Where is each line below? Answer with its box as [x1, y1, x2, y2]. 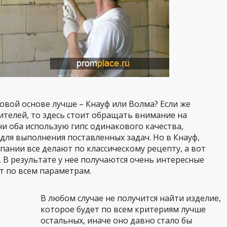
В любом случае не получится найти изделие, [41, 193, 221, 204]
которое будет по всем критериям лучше [41, 204, 206, 215]
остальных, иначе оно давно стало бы [41, 215, 192, 226]
